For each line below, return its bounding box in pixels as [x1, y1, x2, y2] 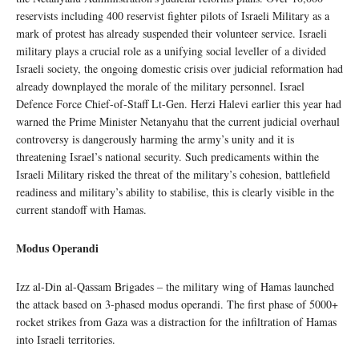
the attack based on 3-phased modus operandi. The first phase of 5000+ [16, 296, 338, 313]
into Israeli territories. [16, 332, 119, 348]
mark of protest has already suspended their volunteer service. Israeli [16, 26, 327, 42]
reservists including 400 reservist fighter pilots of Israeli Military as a [16, 8, 329, 24]
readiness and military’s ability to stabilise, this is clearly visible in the [16, 184, 334, 200]
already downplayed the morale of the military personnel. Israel [16, 79, 305, 95]
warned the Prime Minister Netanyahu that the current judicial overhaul [16, 114, 340, 130]
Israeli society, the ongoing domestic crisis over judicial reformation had [16, 61, 343, 77]
